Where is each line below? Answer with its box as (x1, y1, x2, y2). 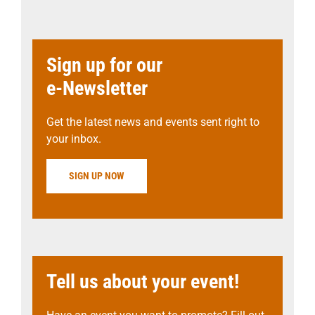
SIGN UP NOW (68, 169, 124, 181)
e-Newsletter (46, 76, 148, 100)
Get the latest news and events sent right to (46, 115, 259, 129)
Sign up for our (46, 53, 162, 77)
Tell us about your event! (46, 269, 239, 293)
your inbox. (46, 131, 101, 146)
